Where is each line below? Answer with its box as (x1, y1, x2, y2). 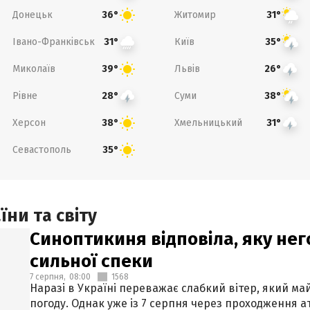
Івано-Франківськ (12, 35, 95, 48)
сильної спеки (30, 250, 153, 272)
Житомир (174, 8, 216, 21)
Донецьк (12, 8, 53, 21)
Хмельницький (174, 116, 242, 129)
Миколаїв (12, 62, 55, 75)
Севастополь (12, 143, 71, 156)
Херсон (12, 116, 46, 129)
